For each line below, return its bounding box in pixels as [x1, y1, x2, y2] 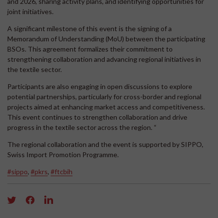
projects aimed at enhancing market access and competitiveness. [7, 102, 205, 111]
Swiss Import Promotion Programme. [7, 150, 119, 159]
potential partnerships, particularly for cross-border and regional [7, 92, 201, 101]
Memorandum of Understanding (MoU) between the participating [7, 34, 205, 43]
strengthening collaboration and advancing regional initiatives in [7, 54, 201, 63]
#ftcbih [51, 167, 73, 176]
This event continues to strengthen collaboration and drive [7, 112, 187, 121]
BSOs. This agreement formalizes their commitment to [7, 44, 173, 53]
